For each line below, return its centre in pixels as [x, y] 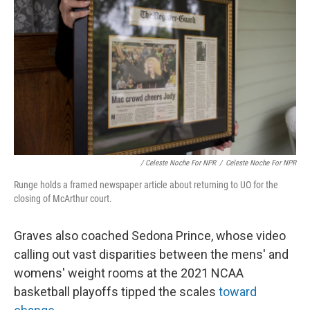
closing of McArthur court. [63, 199]
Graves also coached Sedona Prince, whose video [150, 236]
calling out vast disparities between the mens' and [151, 255]
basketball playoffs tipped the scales [116, 292]
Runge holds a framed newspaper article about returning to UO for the [146, 185]
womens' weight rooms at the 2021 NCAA [129, 273]
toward [238, 292]
